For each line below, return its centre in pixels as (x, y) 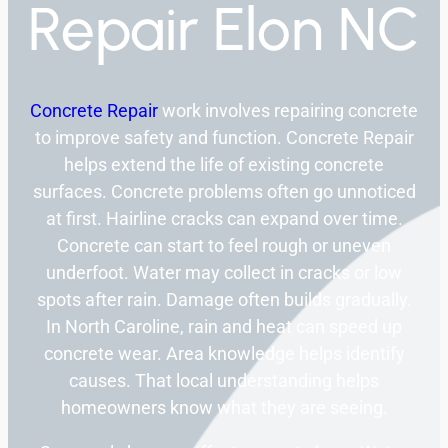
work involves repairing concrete (288, 111)
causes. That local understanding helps (224, 381)
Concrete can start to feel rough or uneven (224, 246)
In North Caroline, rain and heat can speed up (224, 327)
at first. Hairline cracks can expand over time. (224, 219)
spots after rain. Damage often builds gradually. (224, 300)
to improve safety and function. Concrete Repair (224, 138)
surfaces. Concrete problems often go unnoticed (224, 192)
